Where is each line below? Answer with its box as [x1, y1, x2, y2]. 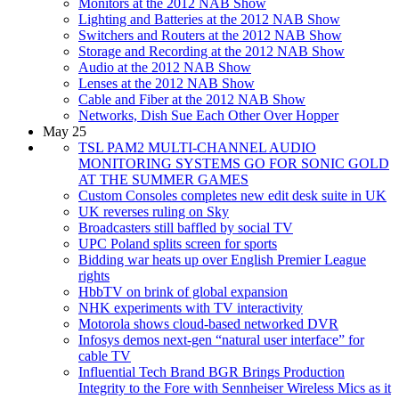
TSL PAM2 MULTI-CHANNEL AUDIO [78, 139, 316, 155]
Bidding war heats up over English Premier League [78, 251, 366, 267]
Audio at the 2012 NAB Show [78, 59, 251, 75]
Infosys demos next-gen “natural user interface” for [78, 331, 364, 347]
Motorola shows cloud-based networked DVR [78, 315, 338, 331]
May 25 [43, 123, 86, 139]
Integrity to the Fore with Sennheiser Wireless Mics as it [78, 379, 391, 395]
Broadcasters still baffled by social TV [78, 219, 293, 235]
